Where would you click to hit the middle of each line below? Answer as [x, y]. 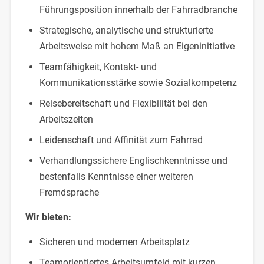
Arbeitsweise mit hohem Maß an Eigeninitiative [137, 46]
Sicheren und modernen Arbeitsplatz [114, 242]
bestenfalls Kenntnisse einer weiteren [116, 176]
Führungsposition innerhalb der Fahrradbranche [138, 9]
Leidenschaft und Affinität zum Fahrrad [121, 140]
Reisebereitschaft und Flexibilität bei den [123, 103]
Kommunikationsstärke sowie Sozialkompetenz [138, 82]
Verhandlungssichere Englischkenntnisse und [133, 160]
